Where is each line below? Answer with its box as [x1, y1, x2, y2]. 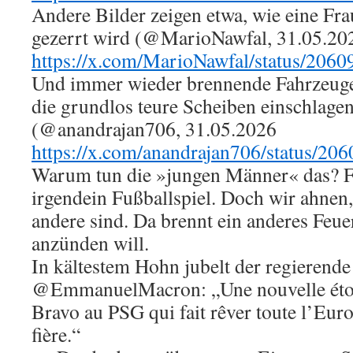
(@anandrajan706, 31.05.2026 [32, 115, 277, 142]
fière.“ [32, 321, 80, 347]
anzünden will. [32, 229, 149, 256]
